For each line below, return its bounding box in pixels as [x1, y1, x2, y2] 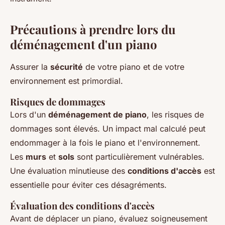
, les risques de [147, 109, 204, 120]
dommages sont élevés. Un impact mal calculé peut [10, 123, 205, 134]
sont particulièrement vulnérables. [74, 151, 204, 162]
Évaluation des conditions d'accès [10, 199, 155, 212]
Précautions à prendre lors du [10, 21, 176, 37]
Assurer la [10, 61, 50, 72]
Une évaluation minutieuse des [10, 165, 128, 176]
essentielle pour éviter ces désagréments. [10, 179, 167, 190]
